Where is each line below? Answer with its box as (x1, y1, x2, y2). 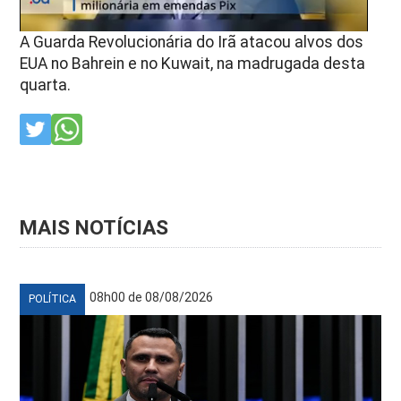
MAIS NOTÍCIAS (20, 216, 169, 241)
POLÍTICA (29, 293, 77, 306)
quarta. (20, 76, 72, 95)
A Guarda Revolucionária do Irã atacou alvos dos (20, 33, 364, 52)
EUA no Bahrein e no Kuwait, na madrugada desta (20, 55, 366, 73)
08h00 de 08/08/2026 (90, 290, 214, 305)
